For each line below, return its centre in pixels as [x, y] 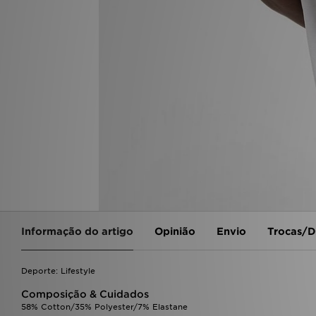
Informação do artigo [77, 232]
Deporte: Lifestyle [58, 271]
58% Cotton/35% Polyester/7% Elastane [104, 307]
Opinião [175, 232]
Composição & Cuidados [85, 294]
